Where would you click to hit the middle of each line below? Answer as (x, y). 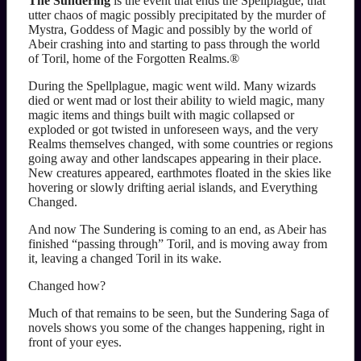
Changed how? (66, 286)
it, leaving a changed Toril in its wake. (124, 259)
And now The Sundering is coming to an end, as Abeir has (177, 230)
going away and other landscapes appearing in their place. (174, 159)
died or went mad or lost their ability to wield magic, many (176, 101)
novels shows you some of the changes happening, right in (176, 328)
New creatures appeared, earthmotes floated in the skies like (179, 173)
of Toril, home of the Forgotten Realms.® (133, 59)
